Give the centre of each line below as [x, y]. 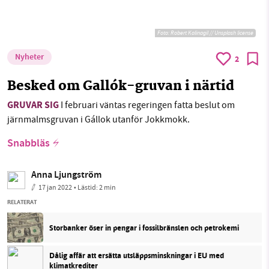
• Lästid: [86, 188]
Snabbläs [29, 144]
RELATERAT [22, 202]
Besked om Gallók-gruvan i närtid [121, 87]
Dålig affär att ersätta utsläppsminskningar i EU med [137, 256]
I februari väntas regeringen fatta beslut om [147, 105]
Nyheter [29, 58]
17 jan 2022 [55, 188]
